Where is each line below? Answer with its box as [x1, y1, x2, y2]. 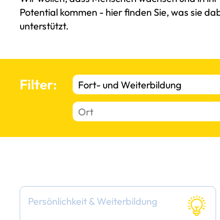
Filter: [20, 76, 57, 93]
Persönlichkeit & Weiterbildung [28, 195, 158, 208]
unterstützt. [20, 19, 69, 32]
